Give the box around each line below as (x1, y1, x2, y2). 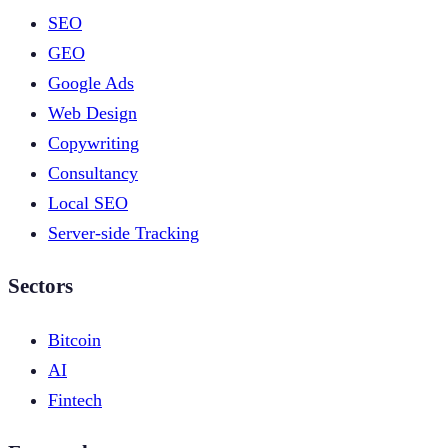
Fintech (48, 389, 102, 410)
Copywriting (48, 132, 139, 153)
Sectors (8, 273, 73, 298)
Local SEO (48, 192, 128, 213)
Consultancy (48, 162, 138, 183)
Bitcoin (48, 329, 101, 350)
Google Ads (48, 72, 134, 93)
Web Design (48, 102, 137, 123)
